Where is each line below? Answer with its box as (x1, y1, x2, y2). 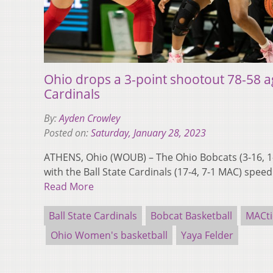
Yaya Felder (181, 228, 233, 242)
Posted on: (44, 126, 91, 140)
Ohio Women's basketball (51, 228, 168, 242)
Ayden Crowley (59, 111, 120, 125)
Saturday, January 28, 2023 (91, 126, 206, 140)
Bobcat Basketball (151, 208, 232, 222)
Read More (44, 179, 94, 193)
